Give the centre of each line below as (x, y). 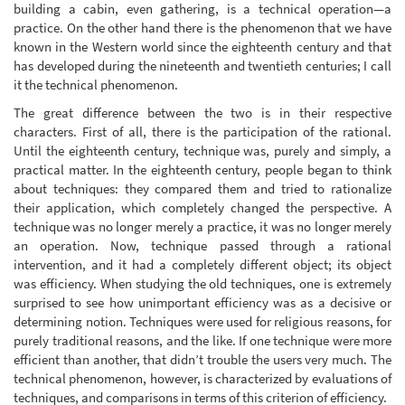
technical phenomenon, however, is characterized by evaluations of (202, 379)
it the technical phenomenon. (96, 84)
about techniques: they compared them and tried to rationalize (202, 189)
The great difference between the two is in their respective (202, 113)
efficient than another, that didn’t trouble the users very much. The (202, 360)
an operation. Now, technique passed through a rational (202, 246)
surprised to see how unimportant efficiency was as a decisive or (202, 303)
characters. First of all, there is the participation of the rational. (202, 132)
